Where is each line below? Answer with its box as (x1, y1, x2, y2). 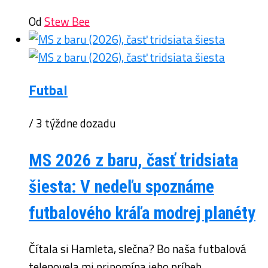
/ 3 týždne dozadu (29, 114, 116, 132)
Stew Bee (44, 12, 90, 31)
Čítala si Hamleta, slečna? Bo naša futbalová (29, 240, 246, 258)
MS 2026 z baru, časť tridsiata (29, 150, 238, 171)
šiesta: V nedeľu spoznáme (29, 176, 214, 197)
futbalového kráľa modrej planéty (29, 203, 255, 224)
